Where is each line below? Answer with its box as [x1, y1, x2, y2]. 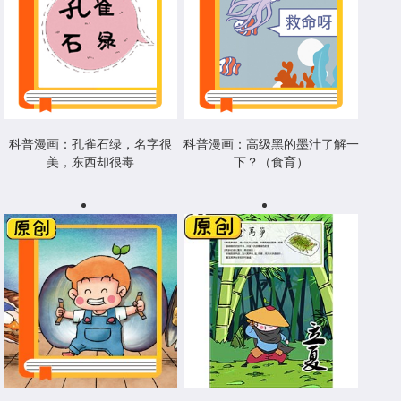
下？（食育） [234, 152, 309, 170]
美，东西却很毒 [47, 152, 134, 170]
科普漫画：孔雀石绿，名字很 [9, 134, 172, 152]
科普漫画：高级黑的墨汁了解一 [183, 134, 359, 152]
